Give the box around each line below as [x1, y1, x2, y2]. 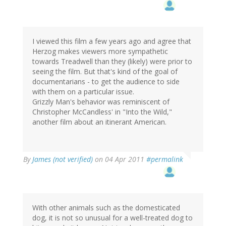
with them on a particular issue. [32, 87, 134, 97]
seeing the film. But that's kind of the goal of [32, 67, 178, 77]
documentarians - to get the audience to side [32, 77, 180, 87]
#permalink [146, 154, 183, 164]
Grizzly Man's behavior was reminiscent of [32, 97, 169, 107]
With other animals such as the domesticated [32, 203, 180, 213]
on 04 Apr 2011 [93, 154, 146, 164]
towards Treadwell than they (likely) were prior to [32, 56, 192, 67]
